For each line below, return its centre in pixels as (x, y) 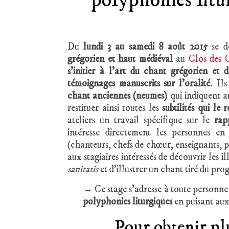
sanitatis (84, 169)
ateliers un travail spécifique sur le (141, 120)
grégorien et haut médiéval (120, 59)
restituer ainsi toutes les (115, 108)
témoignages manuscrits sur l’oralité (139, 84)
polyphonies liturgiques (128, 202)
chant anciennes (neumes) (118, 96)
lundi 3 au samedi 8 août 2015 (143, 47)
